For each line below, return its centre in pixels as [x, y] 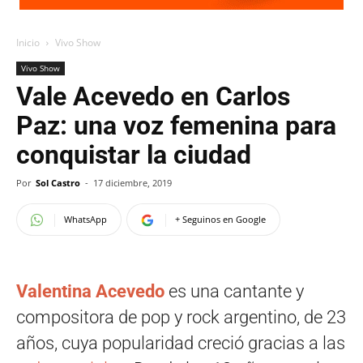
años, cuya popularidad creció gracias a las [181, 343]
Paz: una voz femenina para [176, 126]
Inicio [28, 43]
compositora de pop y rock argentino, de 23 [181, 317]
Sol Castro [58, 183]
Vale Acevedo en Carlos [153, 96]
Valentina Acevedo [90, 291]
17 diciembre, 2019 [132, 183]
